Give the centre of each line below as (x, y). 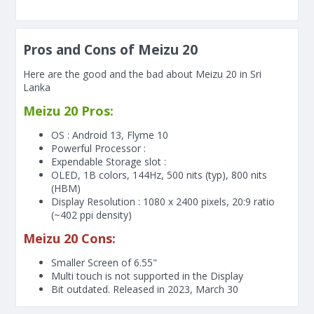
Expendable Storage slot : (109, 162)
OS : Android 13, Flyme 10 (110, 135)
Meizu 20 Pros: (68, 111)
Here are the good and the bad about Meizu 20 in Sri (142, 74)
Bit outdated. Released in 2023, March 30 (145, 289)
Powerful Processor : (98, 148)
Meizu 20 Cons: (69, 238)
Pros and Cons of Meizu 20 (110, 50)
